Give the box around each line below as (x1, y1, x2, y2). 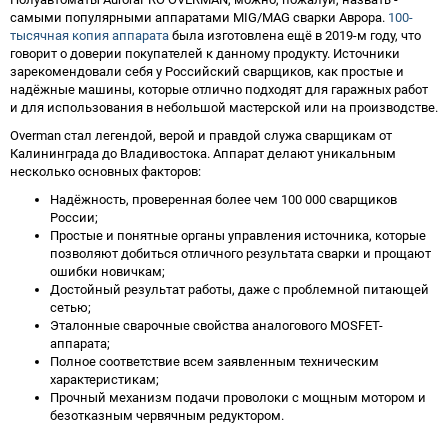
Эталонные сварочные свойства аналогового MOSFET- (50, 317, 383, 333)
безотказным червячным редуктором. (50, 407, 284, 423)
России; (50, 209, 98, 225)
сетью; (50, 299, 91, 315)
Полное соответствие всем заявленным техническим (50, 353, 379, 369)
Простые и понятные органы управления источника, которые (50, 227, 426, 243)
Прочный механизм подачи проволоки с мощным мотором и (50, 389, 426, 405)
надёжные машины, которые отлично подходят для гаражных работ (10, 81, 428, 97)
